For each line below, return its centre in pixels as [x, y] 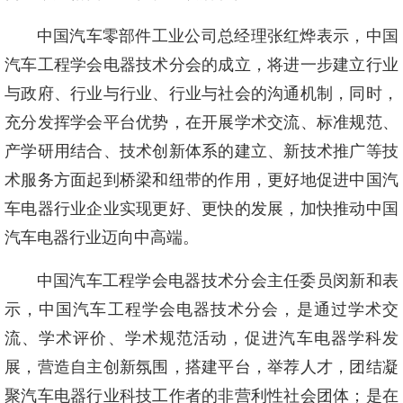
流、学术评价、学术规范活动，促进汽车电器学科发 [201, 339]
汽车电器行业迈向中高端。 [102, 238]
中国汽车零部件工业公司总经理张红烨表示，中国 [217, 36]
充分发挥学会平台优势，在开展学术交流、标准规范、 [201, 123]
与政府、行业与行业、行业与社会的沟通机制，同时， [201, 94]
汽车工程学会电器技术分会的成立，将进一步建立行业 [201, 65]
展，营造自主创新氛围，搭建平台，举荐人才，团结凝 [201, 367]
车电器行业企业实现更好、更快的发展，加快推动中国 [201, 209]
